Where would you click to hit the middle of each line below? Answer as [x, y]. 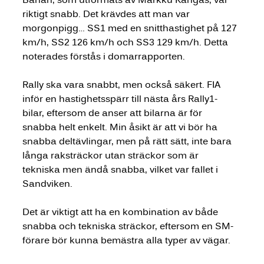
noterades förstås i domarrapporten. [105, 56]
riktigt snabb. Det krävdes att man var [107, 14]
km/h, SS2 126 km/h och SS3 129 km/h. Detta [126, 42]
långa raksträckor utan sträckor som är [111, 155]
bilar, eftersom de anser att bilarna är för [113, 113]
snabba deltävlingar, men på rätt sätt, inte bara [128, 141]
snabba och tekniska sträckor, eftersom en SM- [128, 226]
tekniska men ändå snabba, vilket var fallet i [121, 169]
